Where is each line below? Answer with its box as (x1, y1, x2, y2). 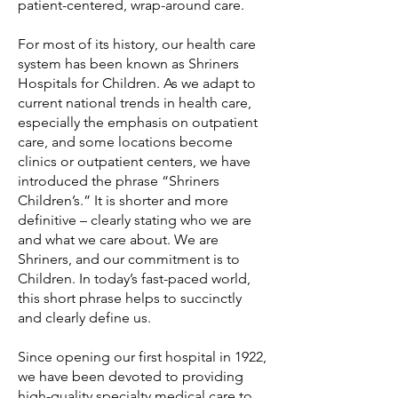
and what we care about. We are (18, 231, 219, 248)
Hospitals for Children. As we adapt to (18, 75, 256, 92)
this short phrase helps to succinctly (18, 290, 242, 306)
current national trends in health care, (18, 94, 251, 111)
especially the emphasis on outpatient (18, 114, 258, 131)
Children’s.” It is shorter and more (18, 192, 228, 209)
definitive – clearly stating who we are (18, 211, 251, 228)
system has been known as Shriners (18, 55, 239, 72)
